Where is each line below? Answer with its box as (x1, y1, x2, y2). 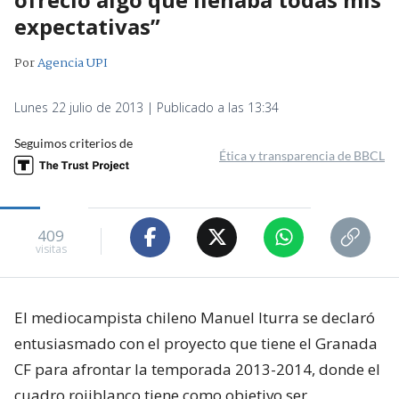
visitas (35, 241, 67, 257)
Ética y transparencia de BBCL (219, 147, 385, 163)
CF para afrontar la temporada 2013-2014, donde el (14, 358, 380, 379)
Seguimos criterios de (14, 134, 133, 151)
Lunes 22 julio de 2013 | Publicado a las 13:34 (14, 98, 279, 116)
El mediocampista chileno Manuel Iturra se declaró (14, 306, 375, 328)
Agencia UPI (37, 53, 108, 73)
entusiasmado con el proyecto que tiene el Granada (14, 332, 378, 354)
